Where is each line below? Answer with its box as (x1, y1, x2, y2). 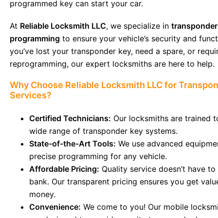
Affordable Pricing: (29, 163, 99, 174)
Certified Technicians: (29, 113, 111, 123)
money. (29, 189, 55, 199)
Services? (10, 90, 52, 100)
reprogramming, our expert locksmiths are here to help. (10, 58, 215, 69)
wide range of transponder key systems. (29, 126, 178, 136)
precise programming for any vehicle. (29, 151, 167, 161)
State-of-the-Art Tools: (29, 138, 116, 148)
